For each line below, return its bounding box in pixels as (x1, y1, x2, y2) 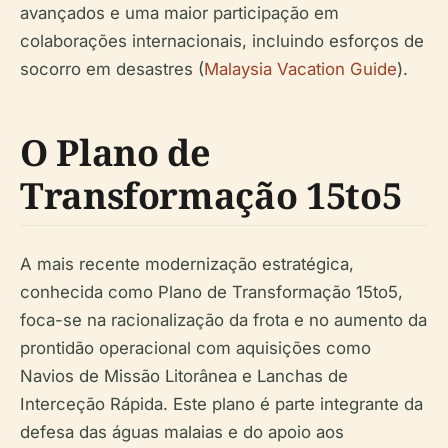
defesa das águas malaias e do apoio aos (20, 422, 344, 443)
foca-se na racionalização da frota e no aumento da (20, 310, 427, 331)
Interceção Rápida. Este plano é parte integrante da (20, 394, 423, 415)
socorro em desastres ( (20, 59, 204, 80)
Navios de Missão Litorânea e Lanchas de (20, 366, 348, 387)
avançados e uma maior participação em (20, 3, 339, 24)
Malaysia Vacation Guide (204, 59, 397, 80)
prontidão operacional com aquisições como (20, 338, 371, 359)
